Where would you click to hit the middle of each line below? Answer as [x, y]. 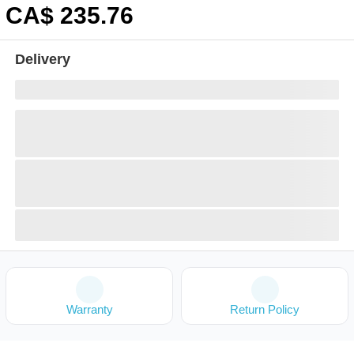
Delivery [43, 59]
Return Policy [265, 309]
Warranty [89, 309]
